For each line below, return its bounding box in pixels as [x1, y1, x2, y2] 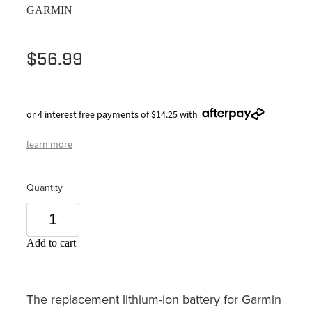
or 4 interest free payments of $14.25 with [26, 107, 198, 120]
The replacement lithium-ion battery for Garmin [26, 290, 281, 308]
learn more [26, 137, 72, 150]
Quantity [26, 180, 63, 194]
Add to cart [26, 236, 76, 249]
